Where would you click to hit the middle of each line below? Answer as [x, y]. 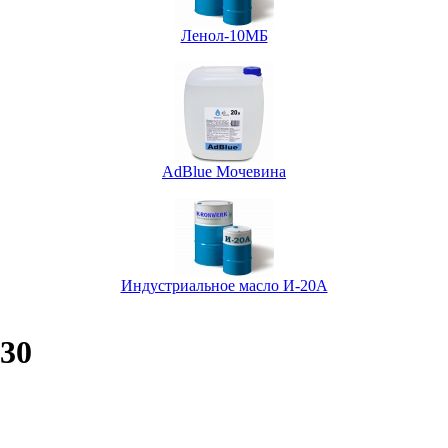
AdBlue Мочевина [224, 171]
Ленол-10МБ [224, 35]
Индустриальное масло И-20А [224, 285]
